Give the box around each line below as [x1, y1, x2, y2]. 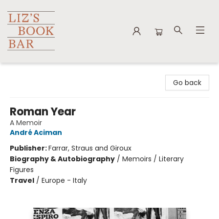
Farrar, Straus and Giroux [48, 143, 131, 153]
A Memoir [10, 118, 42, 128]
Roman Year [10, 104, 76, 119]
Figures [10, 165, 34, 175]
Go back [173, 78, 201, 88]
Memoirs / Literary [122, 154, 184, 164]
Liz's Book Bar [7, 67, 51, 77]
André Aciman [10, 128, 62, 137]
